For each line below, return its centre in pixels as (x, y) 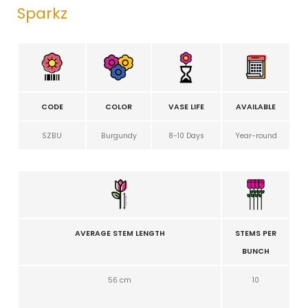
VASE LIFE (186, 107)
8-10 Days (186, 136)
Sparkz (42, 14)
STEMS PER (256, 234)
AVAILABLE (256, 107)
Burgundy (119, 136)
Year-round (256, 136)
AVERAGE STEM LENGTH (120, 234)
